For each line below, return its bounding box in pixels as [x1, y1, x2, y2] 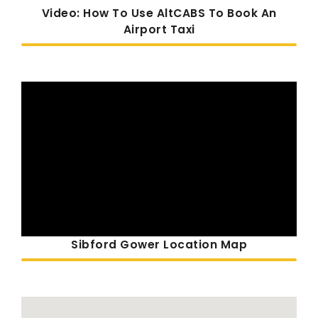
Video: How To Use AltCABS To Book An [41, 6, 277, 21]
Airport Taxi [123, 22, 195, 38]
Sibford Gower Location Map [71, 237, 247, 253]
